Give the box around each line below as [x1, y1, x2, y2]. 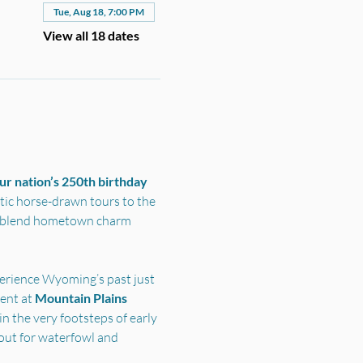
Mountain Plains [34, 290, 130, 305]
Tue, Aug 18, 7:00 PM [53, 6, 144, 18]
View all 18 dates [42, 28, 139, 43]
